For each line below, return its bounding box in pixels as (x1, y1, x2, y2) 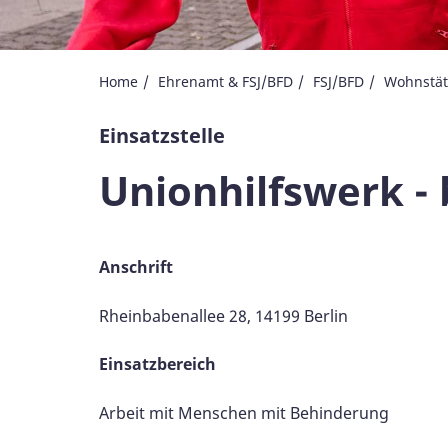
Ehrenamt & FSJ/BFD (158, 71, 293, 91)
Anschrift (99, 255, 181, 278)
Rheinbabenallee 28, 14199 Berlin (99, 304, 348, 327)
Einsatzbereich (99, 352, 220, 375)
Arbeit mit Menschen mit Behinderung (99, 401, 389, 424)
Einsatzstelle (99, 121, 225, 149)
